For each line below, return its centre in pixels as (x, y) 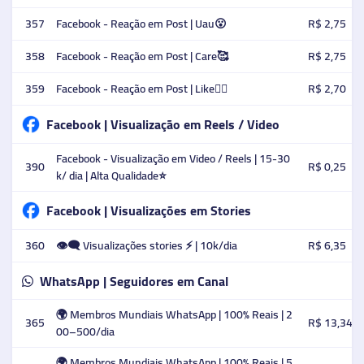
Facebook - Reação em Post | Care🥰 (142, 56)
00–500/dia (85, 331)
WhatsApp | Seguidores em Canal (134, 281)
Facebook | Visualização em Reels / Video (162, 124)
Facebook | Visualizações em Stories (148, 210)
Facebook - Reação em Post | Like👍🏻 (142, 89)
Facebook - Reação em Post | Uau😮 (141, 24)
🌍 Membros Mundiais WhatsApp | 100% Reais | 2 (174, 314)
